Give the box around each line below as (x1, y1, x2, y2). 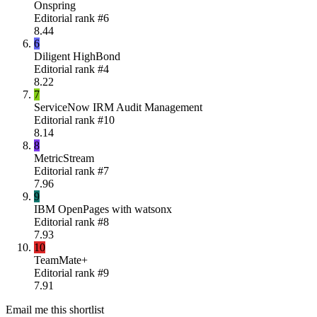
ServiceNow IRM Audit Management (34, 100, 202, 113)
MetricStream (34, 151, 94, 164)
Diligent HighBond (34, 50, 120, 62)
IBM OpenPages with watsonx (34, 202, 172, 215)
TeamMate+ (34, 253, 88, 266)
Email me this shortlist (6, 303, 104, 316)
